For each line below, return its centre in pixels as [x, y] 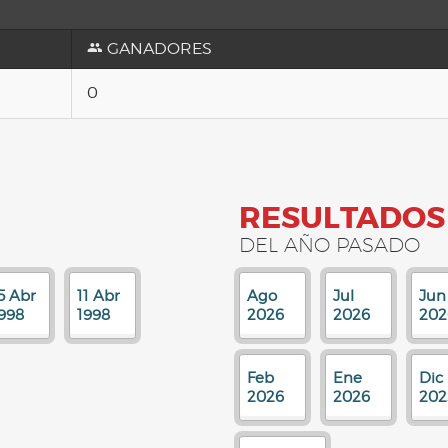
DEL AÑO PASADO [329, 245]
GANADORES [157, 48]
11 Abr [98, 296]
